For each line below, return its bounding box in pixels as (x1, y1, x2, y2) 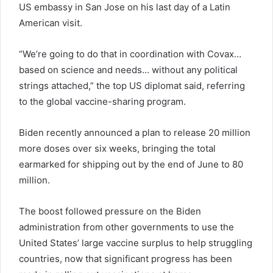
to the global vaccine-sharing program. (19, 96, 186, 108)
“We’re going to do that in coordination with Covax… (19, 48, 241, 60)
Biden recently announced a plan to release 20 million (19, 127, 250, 139)
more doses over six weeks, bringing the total (19, 143, 216, 155)
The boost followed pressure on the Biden (19, 205, 201, 218)
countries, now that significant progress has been (19, 253, 232, 265)
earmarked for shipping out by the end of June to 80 (19, 158, 243, 171)
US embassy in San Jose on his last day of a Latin (19, 1, 230, 13)
